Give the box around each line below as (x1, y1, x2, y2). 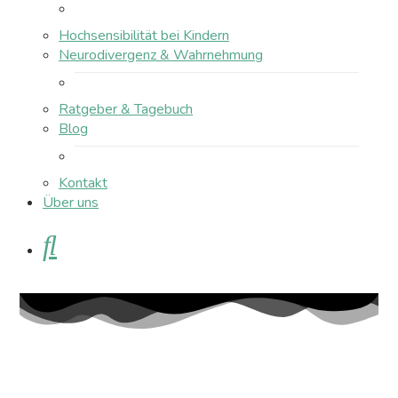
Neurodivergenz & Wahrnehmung (59, 45, 263, 65)
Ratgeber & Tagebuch (59, 99, 193, 119)
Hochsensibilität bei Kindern (59, 26, 229, 45)
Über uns (43, 193, 99, 212)
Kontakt (59, 173, 107, 193)
